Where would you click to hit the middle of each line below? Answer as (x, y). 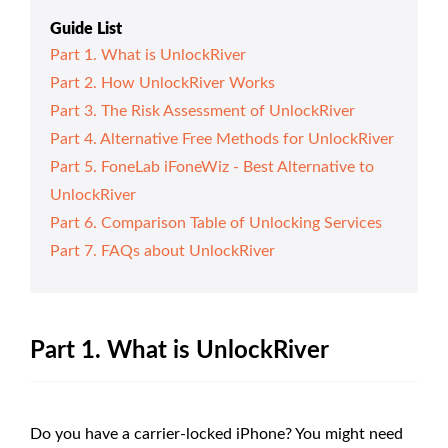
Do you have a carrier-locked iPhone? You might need (216, 433)
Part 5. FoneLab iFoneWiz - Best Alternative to (212, 166)
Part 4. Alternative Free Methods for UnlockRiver (222, 138)
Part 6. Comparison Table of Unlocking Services (216, 222)
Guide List (86, 28)
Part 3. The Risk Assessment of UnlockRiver (202, 110)
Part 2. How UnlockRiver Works (162, 82)
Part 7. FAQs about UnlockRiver (162, 250)
